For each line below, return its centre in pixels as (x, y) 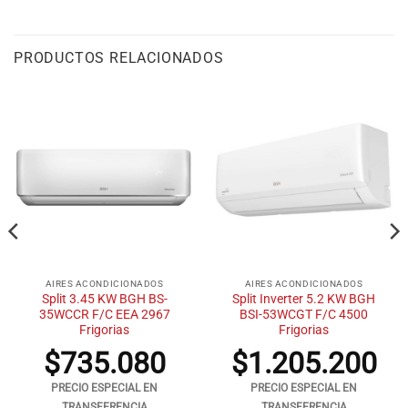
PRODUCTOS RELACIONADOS (119, 57)
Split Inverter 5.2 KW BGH (304, 299)
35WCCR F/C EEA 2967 (104, 315)
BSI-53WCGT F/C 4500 (304, 315)
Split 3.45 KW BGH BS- (104, 299)
